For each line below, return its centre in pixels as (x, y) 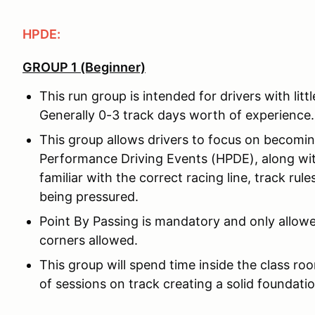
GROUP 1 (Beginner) (84, 67)
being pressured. (89, 196)
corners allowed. (89, 240)
